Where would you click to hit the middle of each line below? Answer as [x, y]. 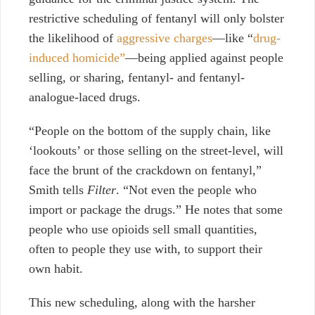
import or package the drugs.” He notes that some [156, 210]
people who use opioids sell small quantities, [143, 230]
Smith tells [58, 190]
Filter [102, 190]
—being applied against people [204, 58]
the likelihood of [73, 38]
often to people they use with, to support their [146, 249]
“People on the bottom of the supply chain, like [150, 131]
